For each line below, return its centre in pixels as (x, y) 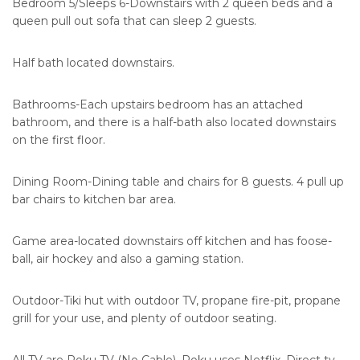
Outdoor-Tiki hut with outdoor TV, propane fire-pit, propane (176, 301)
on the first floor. (59, 140)
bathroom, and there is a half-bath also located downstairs (174, 123)
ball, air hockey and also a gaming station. (128, 259)
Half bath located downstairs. (93, 63)
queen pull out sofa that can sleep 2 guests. (134, 21)
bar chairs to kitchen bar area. (94, 200)
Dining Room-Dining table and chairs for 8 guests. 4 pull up (178, 182)
